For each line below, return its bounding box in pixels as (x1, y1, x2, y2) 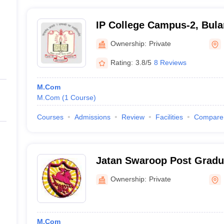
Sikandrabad (95, 168, 155, 179)
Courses (36, 113, 63, 121)
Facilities (155, 113, 183, 121)
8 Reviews (153, 58, 186, 66)
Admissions (74, 113, 110, 121)
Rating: (110, 58, 133, 66)
